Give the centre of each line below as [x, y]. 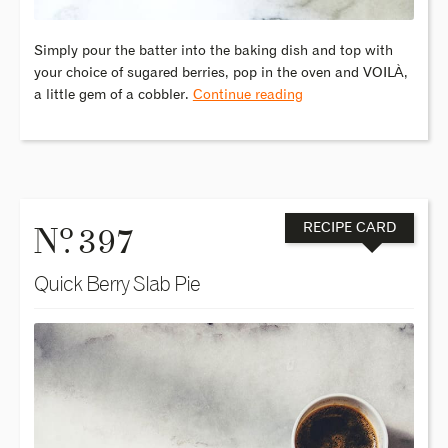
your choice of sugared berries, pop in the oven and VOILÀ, [220, 72]
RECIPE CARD [349, 228]
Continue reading [247, 94]
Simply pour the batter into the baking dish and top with [213, 50]
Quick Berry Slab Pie [116, 284]
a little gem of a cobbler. [113, 94]
